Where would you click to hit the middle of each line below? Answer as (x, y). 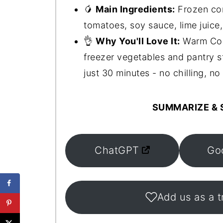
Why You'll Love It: (138, 41)
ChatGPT (117, 150)
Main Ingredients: (135, 9)
